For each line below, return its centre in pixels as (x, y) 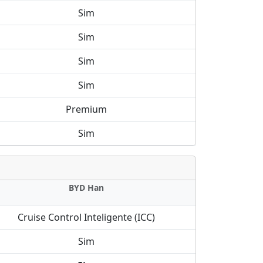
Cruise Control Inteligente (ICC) (87, 217)
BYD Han (87, 188)
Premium (87, 109)
